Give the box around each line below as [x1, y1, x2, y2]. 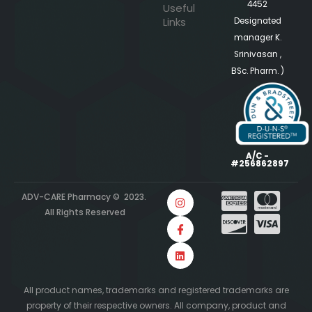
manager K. [233, 32, 281, 44]
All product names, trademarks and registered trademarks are [23, 284, 289, 297]
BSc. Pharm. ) [231, 65, 284, 77]
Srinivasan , [233, 49, 281, 61]
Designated [233, 15, 281, 27]
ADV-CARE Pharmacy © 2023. [21, 191, 146, 203]
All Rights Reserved [42, 206, 125, 219]
